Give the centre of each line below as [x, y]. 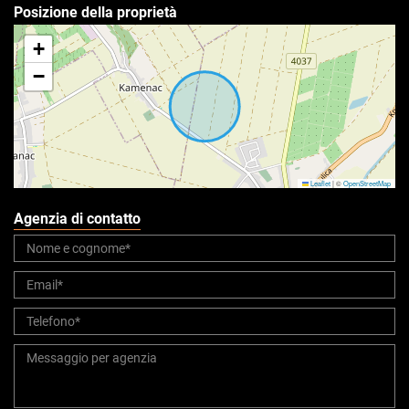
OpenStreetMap [367, 184]
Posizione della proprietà [95, 13]
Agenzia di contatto [77, 219]
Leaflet [320, 184]
